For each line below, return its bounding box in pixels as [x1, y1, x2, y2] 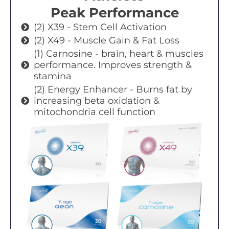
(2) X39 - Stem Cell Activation [34, 21, 167, 33]
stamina [34, 70, 72, 82]
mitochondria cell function [34, 106, 155, 118]
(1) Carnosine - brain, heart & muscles [34, 48, 203, 59]
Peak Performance [50, 4, 179, 21]
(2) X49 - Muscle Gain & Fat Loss [34, 34, 179, 46]
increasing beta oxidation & [34, 95, 159, 106]
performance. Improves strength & [34, 59, 192, 71]
